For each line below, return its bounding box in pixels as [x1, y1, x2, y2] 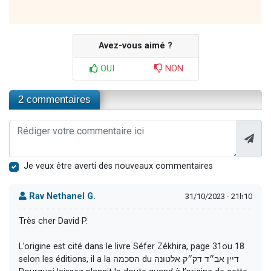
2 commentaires [18, 94, 91, 106]
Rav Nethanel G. [27, 191, 96, 202]
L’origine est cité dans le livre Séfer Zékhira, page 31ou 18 [19, 241, 244, 252]
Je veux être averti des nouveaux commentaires [24, 161, 213, 172]
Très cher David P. [19, 216, 88, 227]
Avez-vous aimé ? [99, 41, 172, 51]
